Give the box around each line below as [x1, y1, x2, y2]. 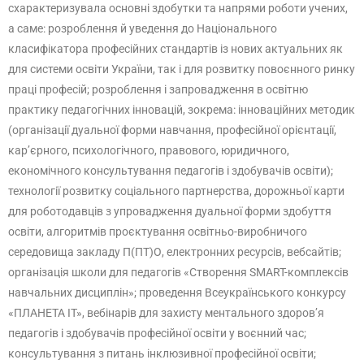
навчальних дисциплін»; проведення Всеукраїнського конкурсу [8, 286, 346, 299]
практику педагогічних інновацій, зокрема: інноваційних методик [8, 103, 355, 116]
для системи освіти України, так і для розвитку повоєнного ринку [8, 63, 355, 76]
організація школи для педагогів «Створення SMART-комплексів [8, 266, 349, 279]
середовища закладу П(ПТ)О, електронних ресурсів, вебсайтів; [8, 245, 341, 258]
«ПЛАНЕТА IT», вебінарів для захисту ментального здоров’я [8, 306, 324, 319]
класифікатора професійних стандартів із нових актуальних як [8, 42, 343, 55]
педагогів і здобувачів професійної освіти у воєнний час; [8, 327, 306, 340]
